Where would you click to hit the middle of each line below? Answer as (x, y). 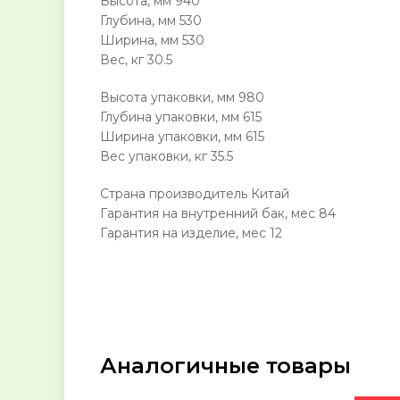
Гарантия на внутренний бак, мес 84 (218, 214)
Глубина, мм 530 (151, 21)
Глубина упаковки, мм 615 (181, 117)
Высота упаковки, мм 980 (182, 98)
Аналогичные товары (225, 366)
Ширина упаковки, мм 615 (182, 137)
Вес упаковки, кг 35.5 (167, 157)
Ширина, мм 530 (152, 41)
